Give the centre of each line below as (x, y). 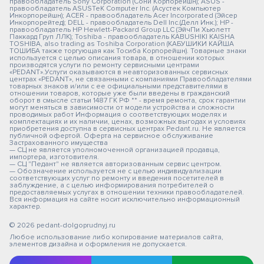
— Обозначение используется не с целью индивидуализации (115, 171)
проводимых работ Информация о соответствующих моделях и (118, 115)
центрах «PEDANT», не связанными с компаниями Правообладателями (131, 79)
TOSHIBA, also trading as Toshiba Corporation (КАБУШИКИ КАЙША (122, 44)
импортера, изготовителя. (54, 157)
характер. (25, 207)
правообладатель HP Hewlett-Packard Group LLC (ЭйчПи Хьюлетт (120, 30)
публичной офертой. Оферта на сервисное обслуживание (111, 136)
